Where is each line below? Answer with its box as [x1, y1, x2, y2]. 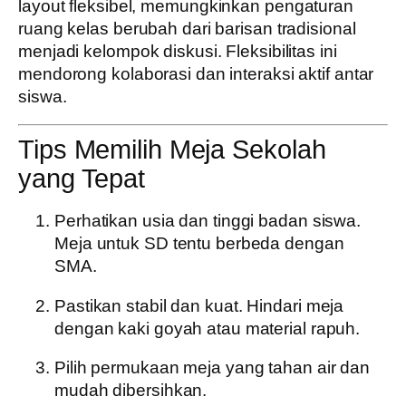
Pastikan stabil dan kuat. [54, 295, 243, 315]
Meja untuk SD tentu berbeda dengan [54, 234, 344, 253]
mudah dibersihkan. [54, 381, 208, 400]
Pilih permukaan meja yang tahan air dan [54, 358, 371, 377]
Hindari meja [242, 295, 344, 315]
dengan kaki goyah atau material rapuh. [54, 318, 361, 338]
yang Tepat [18, 163, 145, 193]
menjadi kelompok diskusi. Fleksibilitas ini [18, 41, 337, 61]
